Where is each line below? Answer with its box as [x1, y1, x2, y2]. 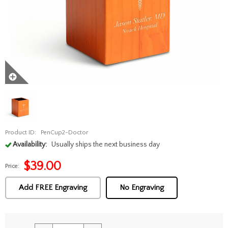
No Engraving [120, 183, 164, 192]
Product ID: [5, 129, 36, 136]
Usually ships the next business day [51, 140, 160, 149]
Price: [5, 163, 19, 169]
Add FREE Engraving [19, 183, 87, 192]
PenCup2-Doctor [40, 129, 88, 136]
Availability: [13, 140, 47, 149]
